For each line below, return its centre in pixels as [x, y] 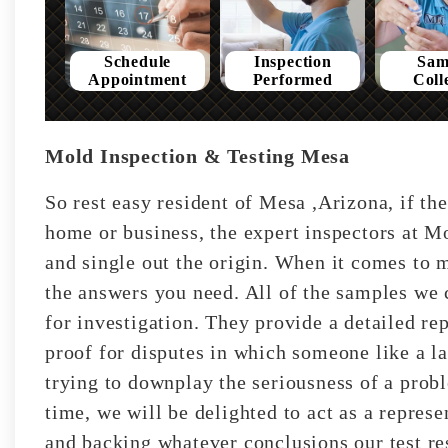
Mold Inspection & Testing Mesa [197, 155]
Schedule [137, 61]
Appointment [137, 79]
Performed [292, 79]
